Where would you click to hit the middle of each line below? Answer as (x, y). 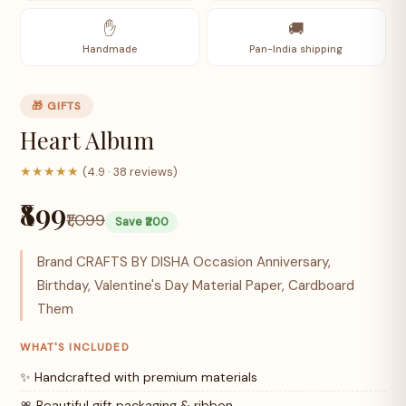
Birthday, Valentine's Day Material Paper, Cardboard (196, 285)
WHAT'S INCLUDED (75, 348)
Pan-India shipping (296, 49)
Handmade (110, 49)
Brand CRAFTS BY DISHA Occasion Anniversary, (184, 261)
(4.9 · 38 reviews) (130, 171)
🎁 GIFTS (57, 106)
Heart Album (87, 139)
